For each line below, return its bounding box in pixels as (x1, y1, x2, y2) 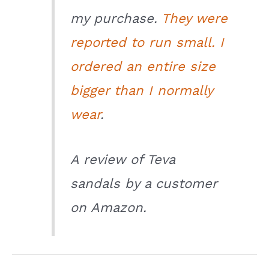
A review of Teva (70, 152, 175, 168)
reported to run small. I (70, 35, 225, 50)
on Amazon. (70, 200, 147, 216)
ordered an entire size (70, 59, 216, 74)
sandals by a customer (70, 176, 217, 192)
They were (162, 11, 228, 26)
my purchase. (70, 11, 162, 26)
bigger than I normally (70, 83, 213, 98)
